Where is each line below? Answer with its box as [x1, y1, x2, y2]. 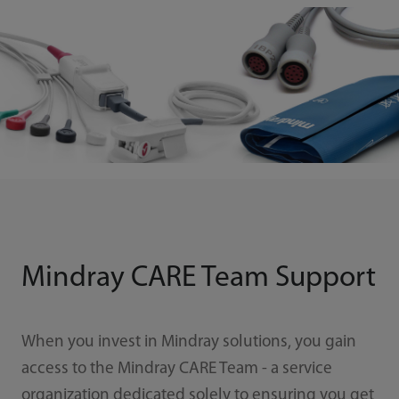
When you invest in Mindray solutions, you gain [20, 333, 356, 351]
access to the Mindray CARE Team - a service [20, 360, 332, 378]
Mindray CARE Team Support [20, 264, 376, 294]
